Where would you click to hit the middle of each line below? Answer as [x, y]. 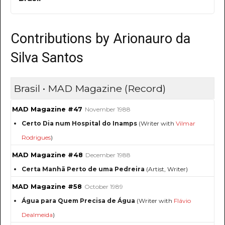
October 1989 [104, 187]
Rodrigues [36, 138]
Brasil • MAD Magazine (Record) [90, 89]
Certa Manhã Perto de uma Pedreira [83, 169]
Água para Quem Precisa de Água [78, 201]
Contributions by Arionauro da [100, 39]
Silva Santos [47, 58]
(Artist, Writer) [166, 169]
